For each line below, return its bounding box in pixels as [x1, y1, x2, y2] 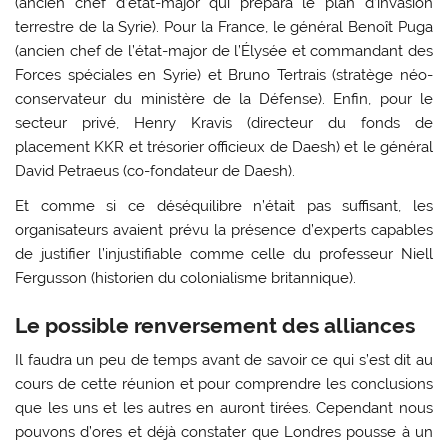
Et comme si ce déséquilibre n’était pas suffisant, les [15, 196, 433, 215]
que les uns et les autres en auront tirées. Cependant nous [15, 398, 433, 417]
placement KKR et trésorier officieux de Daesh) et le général [15, 137, 433, 156]
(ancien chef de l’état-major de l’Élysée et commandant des [15, 41, 433, 60]
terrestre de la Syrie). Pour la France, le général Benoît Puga [15, 17, 433, 36]
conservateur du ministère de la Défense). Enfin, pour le [15, 89, 433, 108]
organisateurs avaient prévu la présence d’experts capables [15, 220, 433, 239]
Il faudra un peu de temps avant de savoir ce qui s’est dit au [15, 350, 433, 369]
